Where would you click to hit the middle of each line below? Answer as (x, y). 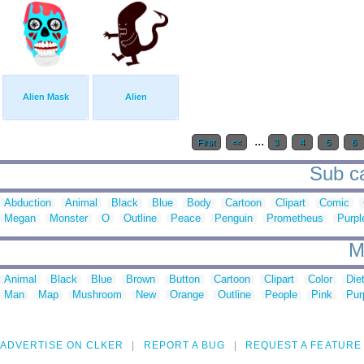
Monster (69, 219)
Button (184, 279)
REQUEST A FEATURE (303, 346)
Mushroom (97, 295)
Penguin (234, 219)
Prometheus (295, 219)
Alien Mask (45, 97)
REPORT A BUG (184, 346)
